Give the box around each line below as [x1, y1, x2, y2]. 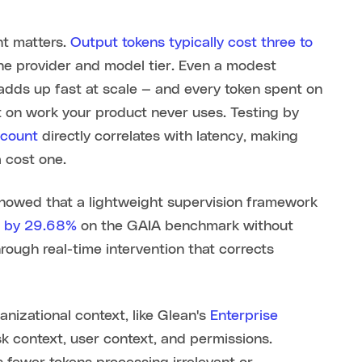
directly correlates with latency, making [38, 129, 299, 145]
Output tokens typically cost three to [70, 36, 314, 51]
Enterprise [210, 309, 279, 324]
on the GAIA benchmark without [77, 219, 294, 234]
